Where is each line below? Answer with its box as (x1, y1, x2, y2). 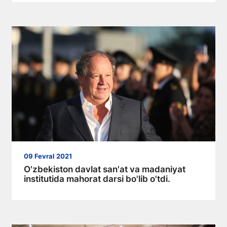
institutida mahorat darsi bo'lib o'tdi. (24, 173, 170, 184)
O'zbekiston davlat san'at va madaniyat (24, 164, 185, 174)
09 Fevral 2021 (24, 152, 72, 160)
